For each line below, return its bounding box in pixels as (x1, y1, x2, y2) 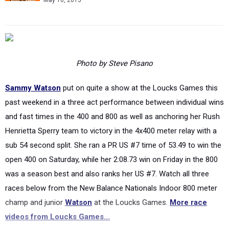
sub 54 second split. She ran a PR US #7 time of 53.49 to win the (5, 122, 221, 131)
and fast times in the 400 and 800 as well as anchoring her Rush (5, 93, 220, 102)
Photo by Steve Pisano (76, 40, 153, 49)
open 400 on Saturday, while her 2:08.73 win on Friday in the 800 (5, 136, 218, 145)
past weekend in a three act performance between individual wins (5, 79, 224, 88)
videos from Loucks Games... (5, 193, 110, 202)
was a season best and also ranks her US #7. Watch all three (5, 150, 209, 159)
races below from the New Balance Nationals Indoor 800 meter (5, 165, 217, 174)
